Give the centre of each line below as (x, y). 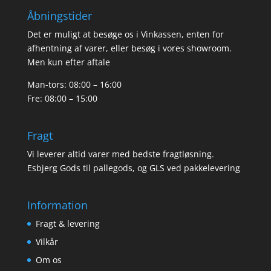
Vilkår (47, 242)
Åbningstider (59, 15)
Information (57, 205)
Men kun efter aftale (68, 62)
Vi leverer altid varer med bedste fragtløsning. (120, 154)
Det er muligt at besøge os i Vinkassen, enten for (125, 34)
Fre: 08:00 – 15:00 (62, 98)
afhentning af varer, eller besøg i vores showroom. (129, 48)
